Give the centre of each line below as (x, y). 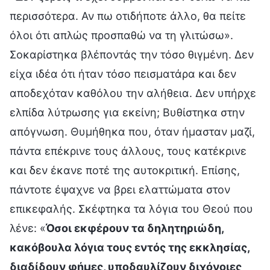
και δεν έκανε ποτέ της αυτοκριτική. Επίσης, (125, 170)
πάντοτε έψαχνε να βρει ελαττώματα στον (120, 189)
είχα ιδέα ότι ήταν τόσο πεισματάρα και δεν (123, 74)
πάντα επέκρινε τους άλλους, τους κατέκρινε (128, 151)
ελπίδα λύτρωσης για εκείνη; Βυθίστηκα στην (127, 112)
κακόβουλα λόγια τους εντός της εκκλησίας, (130, 247)
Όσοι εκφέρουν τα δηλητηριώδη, (135, 228)
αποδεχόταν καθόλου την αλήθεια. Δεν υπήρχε (133, 93)
